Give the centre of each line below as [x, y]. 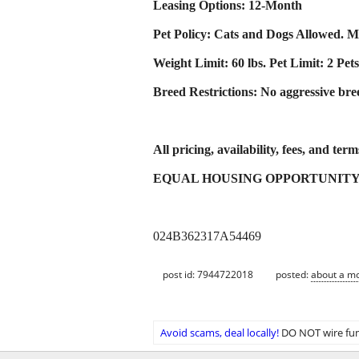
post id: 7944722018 [208, 275]
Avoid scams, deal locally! [220, 332]
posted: [293, 275]
